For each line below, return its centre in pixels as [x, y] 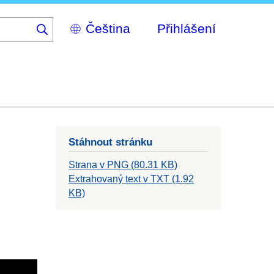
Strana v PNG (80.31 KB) [123, 165]
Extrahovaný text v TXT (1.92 [131, 179]
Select [72, 23]
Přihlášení [187, 28]
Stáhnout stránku [110, 142]
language [79, 49]
